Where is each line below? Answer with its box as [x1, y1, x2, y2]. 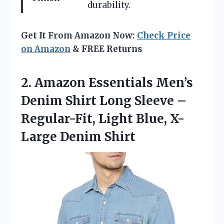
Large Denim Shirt [21, 128, 135, 144]
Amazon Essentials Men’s [34, 74, 193, 90]
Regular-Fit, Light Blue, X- [21, 110, 184, 126]
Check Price [137, 29, 190, 41]
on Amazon [21, 43, 70, 54]
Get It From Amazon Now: [21, 29, 137, 41]
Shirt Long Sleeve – [62, 92, 186, 108]
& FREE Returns [70, 43, 142, 54]
